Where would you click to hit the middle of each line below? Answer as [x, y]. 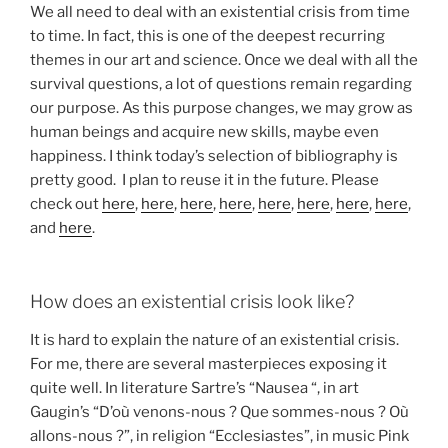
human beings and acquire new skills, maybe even [204, 131]
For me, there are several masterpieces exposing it [208, 363]
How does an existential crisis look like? [192, 302]
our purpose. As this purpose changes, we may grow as [221, 107]
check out [66, 203]
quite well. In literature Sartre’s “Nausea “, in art [194, 387]
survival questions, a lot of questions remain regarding [221, 83]
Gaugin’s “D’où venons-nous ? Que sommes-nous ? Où [219, 411]
